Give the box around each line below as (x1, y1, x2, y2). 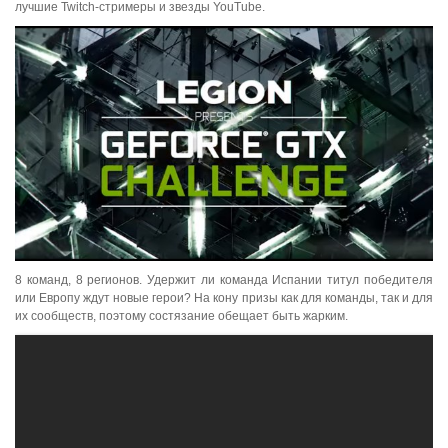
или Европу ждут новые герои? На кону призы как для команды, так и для (15, 291, 433, 306)
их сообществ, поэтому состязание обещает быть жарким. (15, 309, 348, 324)
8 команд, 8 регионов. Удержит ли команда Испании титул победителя (15, 273, 433, 288)
